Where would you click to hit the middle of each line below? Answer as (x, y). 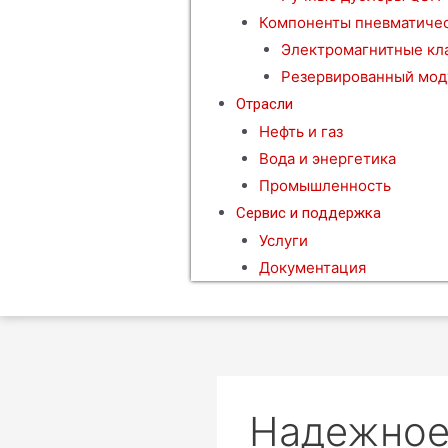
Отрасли (265, 104)
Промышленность (324, 185)
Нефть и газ (300, 131)
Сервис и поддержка (309, 213)
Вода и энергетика (327, 158)
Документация (312, 267)
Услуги (283, 240)
